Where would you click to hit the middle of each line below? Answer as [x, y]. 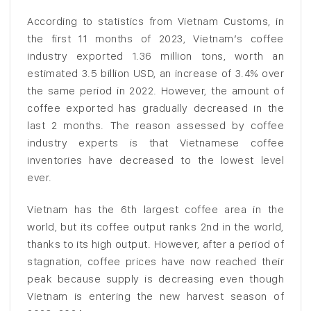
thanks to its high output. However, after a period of [155, 244]
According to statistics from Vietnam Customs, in [155, 21]
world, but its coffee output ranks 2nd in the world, [155, 226]
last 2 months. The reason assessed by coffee [155, 125]
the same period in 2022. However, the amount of [155, 90]
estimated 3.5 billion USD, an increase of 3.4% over [155, 73]
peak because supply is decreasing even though [155, 278]
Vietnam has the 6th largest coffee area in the [155, 209]
